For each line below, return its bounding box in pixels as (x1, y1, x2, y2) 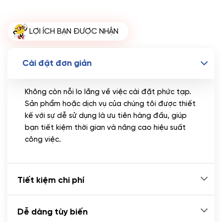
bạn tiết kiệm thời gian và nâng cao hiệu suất (24, 124, 186, 132)
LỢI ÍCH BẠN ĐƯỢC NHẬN (29, 27, 118, 36)
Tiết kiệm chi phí (17, 175, 84, 185)
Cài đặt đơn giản (22, 59, 92, 68)
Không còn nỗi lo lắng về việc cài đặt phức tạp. (24, 88, 191, 97)
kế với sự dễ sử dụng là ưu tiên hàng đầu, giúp (24, 112, 187, 120)
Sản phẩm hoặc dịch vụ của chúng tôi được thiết (24, 100, 196, 109)
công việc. (24, 136, 61, 144)
